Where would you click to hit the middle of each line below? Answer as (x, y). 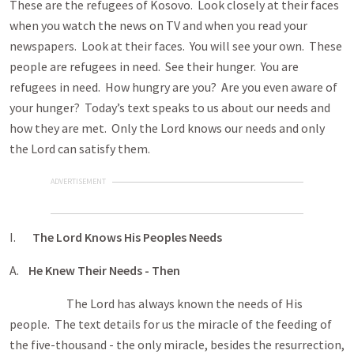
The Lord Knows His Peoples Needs (127, 237)
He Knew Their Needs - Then (104, 270)
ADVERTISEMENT (78, 181)
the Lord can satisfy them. (80, 149)
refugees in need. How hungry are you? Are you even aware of (173, 87)
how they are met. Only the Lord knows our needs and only (167, 128)
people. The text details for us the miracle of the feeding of (171, 324)
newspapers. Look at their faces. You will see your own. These (176, 46)
